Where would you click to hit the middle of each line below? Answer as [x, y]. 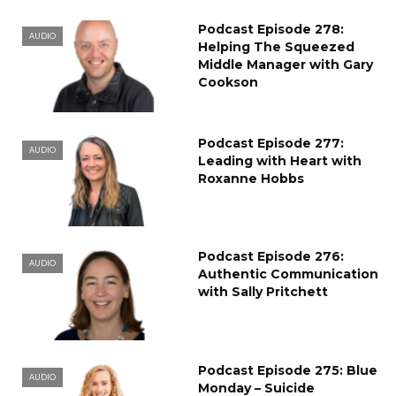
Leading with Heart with [280, 160]
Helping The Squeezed [276, 46]
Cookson [228, 82]
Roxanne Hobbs [251, 178]
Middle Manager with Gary [286, 64]
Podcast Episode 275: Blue [288, 371]
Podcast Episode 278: [271, 29]
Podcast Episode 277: [271, 143]
